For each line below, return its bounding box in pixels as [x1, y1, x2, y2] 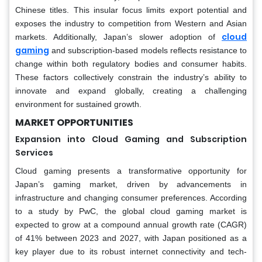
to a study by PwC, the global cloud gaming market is [15, 206, 247, 216]
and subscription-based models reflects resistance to [49, 45, 247, 55]
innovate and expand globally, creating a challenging [15, 85, 247, 95]
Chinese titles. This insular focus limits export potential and [15, 5, 247, 15]
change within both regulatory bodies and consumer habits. [15, 58, 247, 68]
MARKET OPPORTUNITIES [15, 115, 133, 129]
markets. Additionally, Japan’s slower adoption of [15, 32, 222, 42]
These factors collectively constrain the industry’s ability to [15, 72, 247, 82]
